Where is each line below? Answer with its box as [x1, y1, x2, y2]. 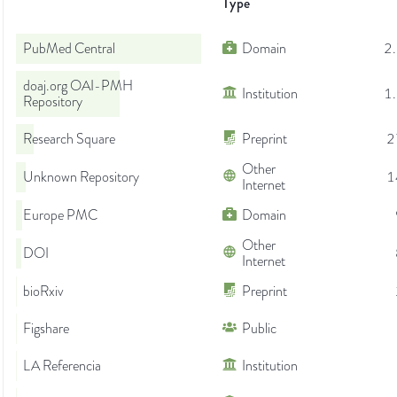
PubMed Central [23, 39, 115, 59]
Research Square [23, 129, 115, 150]
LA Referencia [23, 356, 101, 377]
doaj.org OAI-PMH [23, 76, 133, 97]
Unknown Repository [23, 167, 139, 188]
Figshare [23, 319, 69, 339]
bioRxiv [23, 282, 64, 302]
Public [242, 319, 276, 339]
